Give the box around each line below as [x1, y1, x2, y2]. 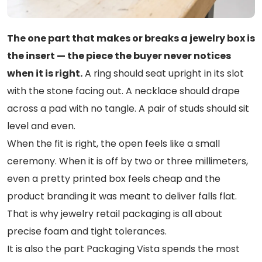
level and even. [7, 119, 75, 133]
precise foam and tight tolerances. [7, 225, 167, 239]
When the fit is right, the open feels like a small [7, 137, 220, 151]
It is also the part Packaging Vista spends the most [7, 242, 240, 256]
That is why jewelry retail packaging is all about [7, 207, 222, 221]
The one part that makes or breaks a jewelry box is [7, 32, 255, 46]
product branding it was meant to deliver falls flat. [7, 189, 237, 204]
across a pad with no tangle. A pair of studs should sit [7, 102, 249, 116]
